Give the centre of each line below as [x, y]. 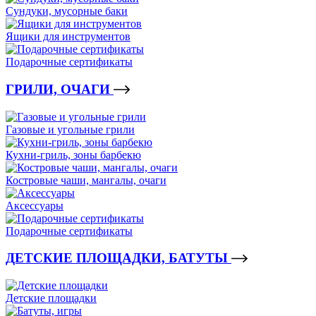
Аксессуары [35, 205]
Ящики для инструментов [68, 37]
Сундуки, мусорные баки [67, 11]
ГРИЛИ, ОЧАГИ [60, 90]
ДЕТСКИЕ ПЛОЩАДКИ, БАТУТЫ [119, 258]
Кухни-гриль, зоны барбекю [73, 154]
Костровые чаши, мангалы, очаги [86, 180]
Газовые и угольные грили [70, 129]
